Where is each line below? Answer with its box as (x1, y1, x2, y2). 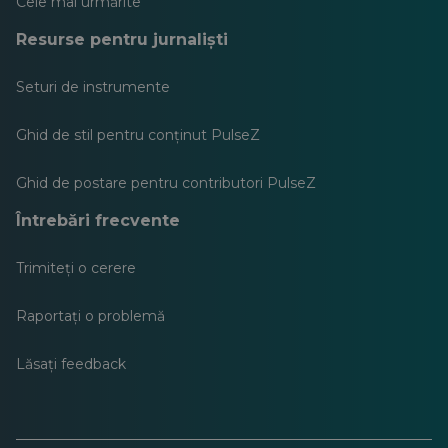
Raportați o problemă (16, 306, 165, 325)
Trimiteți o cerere (16, 258, 136, 277)
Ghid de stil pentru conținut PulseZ (16, 125, 260, 144)
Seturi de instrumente (16, 77, 170, 96)
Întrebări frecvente (16, 210, 180, 230)
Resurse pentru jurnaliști (16, 29, 228, 49)
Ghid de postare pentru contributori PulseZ (16, 173, 316, 192)
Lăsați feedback (16, 354, 126, 373)
